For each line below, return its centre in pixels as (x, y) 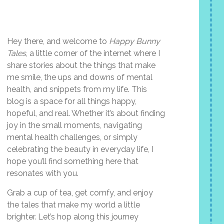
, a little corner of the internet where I (93, 53)
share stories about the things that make (81, 65)
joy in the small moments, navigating (74, 125)
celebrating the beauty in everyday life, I (80, 149)
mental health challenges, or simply (72, 137)
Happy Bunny (134, 41)
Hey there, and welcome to (58, 41)
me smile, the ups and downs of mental (80, 77)
